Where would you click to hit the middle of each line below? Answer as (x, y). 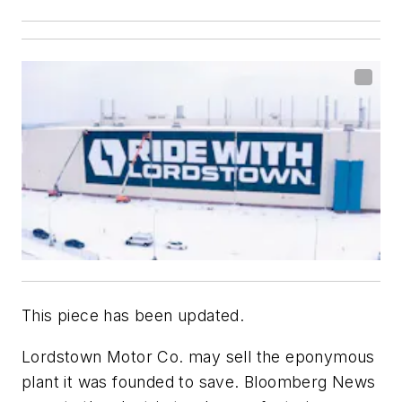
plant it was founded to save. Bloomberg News (199, 381)
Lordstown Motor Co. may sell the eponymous (198, 356)
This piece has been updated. (133, 316)
